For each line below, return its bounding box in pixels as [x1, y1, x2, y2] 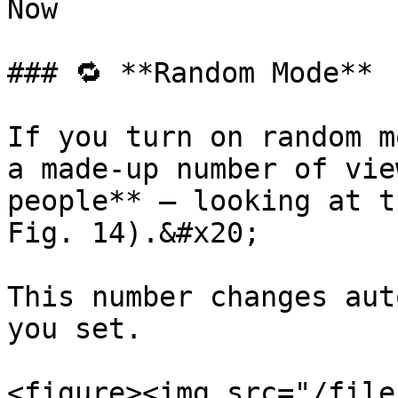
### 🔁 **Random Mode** [7, 57, 373, 89]
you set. [7, 313, 142, 345]
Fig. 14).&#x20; [7, 217, 260, 249]
